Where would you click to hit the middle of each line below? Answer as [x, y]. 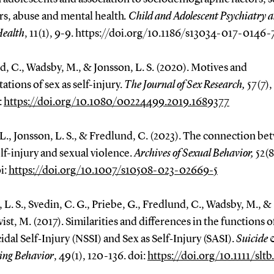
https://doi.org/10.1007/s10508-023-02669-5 [113, 170]
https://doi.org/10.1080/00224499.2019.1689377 [116, 102]
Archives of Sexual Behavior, [194, 153]
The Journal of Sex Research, [185, 85]
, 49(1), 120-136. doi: [100, 256]
